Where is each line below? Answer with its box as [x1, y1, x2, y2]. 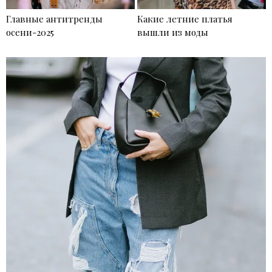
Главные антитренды [6, 13, 103, 25]
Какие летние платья [137, 13, 233, 25]
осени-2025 [6, 26, 54, 39]
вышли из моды [137, 26, 208, 39]
